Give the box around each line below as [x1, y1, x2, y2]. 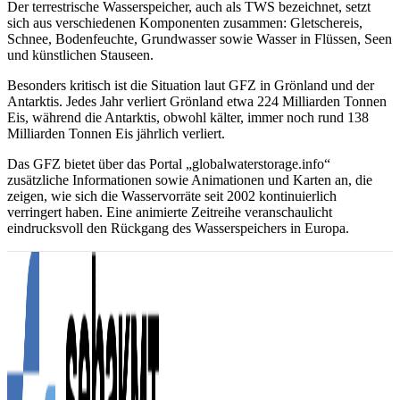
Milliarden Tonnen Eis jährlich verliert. [7, 126, 225, 141]
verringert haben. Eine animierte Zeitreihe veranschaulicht [7, 204, 332, 220]
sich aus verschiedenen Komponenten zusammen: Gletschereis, [7, 15, 362, 30]
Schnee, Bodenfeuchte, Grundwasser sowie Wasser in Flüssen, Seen [7, 31, 392, 46]
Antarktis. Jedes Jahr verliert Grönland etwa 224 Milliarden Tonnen [7, 94, 387, 109]
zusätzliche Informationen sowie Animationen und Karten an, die [7, 172, 372, 187]
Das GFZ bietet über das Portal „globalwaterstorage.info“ [7, 156, 330, 171]
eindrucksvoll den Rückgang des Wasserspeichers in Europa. [7, 221, 349, 236]
